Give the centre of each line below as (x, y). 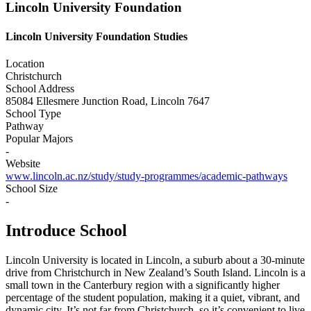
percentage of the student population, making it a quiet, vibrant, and (153, 297)
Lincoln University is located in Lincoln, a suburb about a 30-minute (155, 260)
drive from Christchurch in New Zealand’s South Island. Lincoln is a (155, 272)
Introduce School (66, 230)
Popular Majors (39, 138)
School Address (40, 88)
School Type (33, 113)
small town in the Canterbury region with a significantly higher (143, 285)
